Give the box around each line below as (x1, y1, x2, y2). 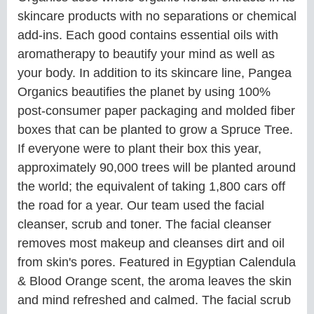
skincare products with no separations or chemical (18, 9, 296, 23)
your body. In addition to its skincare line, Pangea (18, 66, 292, 80)
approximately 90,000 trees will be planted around (18, 161, 296, 175)
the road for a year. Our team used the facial (18, 198, 264, 212)
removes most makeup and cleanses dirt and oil (18, 236, 285, 250)
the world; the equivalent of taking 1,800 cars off (18, 179, 285, 193)
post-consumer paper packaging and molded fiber (18, 104, 295, 118)
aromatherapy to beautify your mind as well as (18, 47, 275, 61)
